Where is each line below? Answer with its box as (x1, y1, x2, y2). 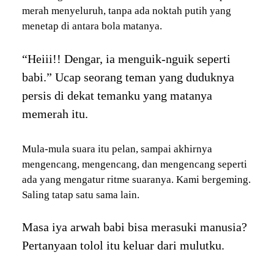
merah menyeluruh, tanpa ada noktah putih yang (21, 5, 231, 17)
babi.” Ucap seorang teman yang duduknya (21, 70, 234, 84)
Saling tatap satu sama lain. (21, 188, 139, 201)
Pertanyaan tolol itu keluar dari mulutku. (21, 239, 224, 253)
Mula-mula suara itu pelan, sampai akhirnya (21, 143, 212, 155)
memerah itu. (21, 106, 88, 120)
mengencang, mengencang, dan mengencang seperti (21, 158, 247, 170)
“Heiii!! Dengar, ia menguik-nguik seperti (21, 51, 231, 65)
